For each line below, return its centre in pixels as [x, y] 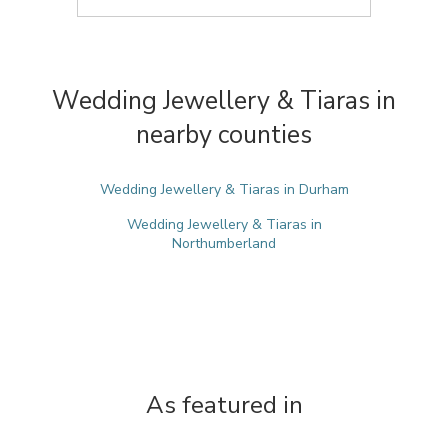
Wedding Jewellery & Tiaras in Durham [224, 189]
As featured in [224, 405]
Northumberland [224, 243]
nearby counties [224, 135]
